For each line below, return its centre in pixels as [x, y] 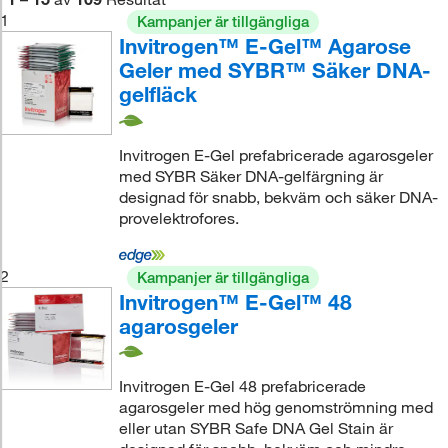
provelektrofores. [178, 217]
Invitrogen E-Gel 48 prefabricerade [242, 386]
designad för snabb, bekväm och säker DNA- [278, 196]
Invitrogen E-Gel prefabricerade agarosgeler [275, 154]
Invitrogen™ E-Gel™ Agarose [264, 46]
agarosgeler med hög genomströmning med [275, 407]
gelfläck [157, 94]
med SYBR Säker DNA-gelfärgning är [250, 175]
